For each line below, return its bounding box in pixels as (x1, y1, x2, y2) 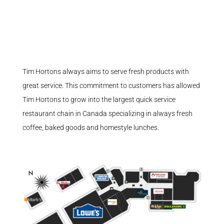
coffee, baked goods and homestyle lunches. (22, 123, 159, 132)
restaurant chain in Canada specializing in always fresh (22, 109, 192, 118)
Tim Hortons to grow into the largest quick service (22, 95, 175, 104)
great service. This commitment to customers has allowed (22, 81, 200, 90)
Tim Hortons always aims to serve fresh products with (22, 67, 189, 76)
